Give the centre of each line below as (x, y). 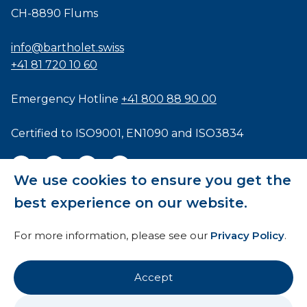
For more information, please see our (112, 235)
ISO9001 (98, 134)
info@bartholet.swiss (67, 48)
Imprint (32, 275)
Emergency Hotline (66, 99)
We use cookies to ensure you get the (152, 180)
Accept (153, 277)
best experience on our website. (131, 203)
